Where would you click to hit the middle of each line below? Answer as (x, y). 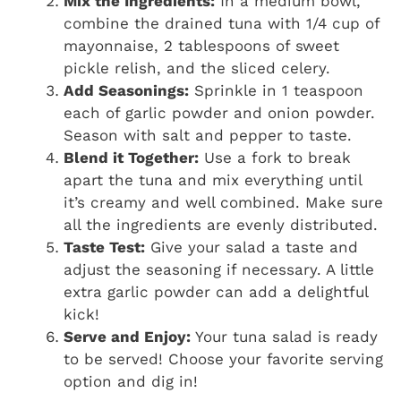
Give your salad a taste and (252, 247)
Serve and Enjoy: (127, 336)
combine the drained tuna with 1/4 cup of (222, 23)
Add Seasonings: (126, 90)
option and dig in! (131, 381)
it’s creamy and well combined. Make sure (223, 202)
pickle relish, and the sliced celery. (197, 68)
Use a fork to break (275, 157)
